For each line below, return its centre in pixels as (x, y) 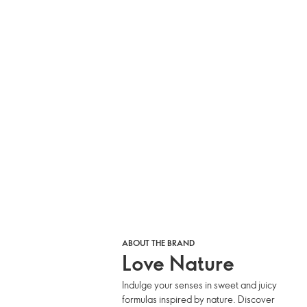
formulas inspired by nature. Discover (199, 299)
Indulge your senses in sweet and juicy (200, 285)
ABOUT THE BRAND (159, 243)
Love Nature (179, 263)
